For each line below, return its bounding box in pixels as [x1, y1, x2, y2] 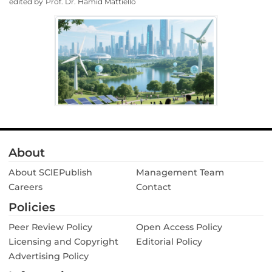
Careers [8, 181, 42, 192]
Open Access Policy [136, 221, 222, 233]
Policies [8, 199, 55, 214]
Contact [136, 181, 171, 192]
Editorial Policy [136, 236, 202, 247]
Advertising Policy [8, 250, 89, 262]
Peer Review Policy [8, 221, 92, 233]
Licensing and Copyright [8, 236, 118, 247]
